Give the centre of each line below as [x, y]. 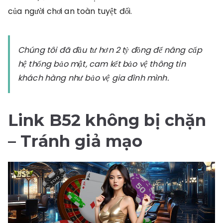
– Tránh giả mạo [75, 141]
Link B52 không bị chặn [107, 120]
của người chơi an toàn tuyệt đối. [70, 11]
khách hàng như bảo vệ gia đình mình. [93, 78]
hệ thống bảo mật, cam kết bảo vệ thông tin [102, 64]
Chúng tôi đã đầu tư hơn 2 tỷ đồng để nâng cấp [110, 50]
